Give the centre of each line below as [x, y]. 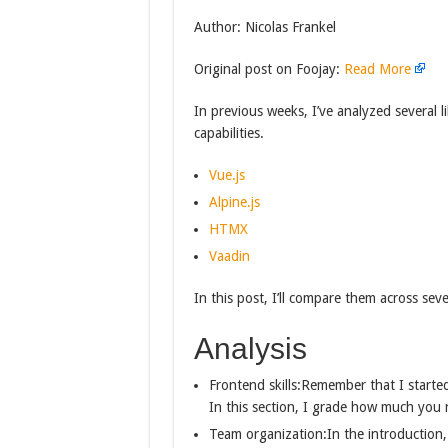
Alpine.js [234, 202]
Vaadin [229, 256]
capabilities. [228, 133]
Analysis [250, 348]
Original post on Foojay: [268, 69]
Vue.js [226, 175]
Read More [377, 69]
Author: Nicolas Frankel [264, 27]
